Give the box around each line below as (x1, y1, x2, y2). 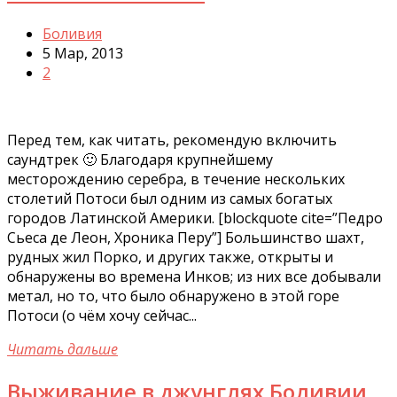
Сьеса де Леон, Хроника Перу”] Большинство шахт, (7, 228, 364, 248)
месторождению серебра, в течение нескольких (7, 169, 345, 190)
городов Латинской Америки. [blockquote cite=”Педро (7, 208, 383, 229)
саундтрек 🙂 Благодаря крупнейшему (7, 150, 273, 170)
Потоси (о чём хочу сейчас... (7, 306, 197, 326)
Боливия (43, 24, 102, 44)
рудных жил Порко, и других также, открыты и (7, 247, 333, 268)
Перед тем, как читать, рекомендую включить (7, 130, 337, 151)
